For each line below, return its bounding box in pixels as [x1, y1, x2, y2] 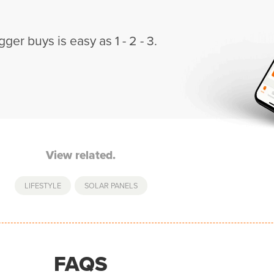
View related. [46, 146, 116, 164]
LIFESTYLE [24, 179, 61, 191]
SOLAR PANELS [84, 179, 138, 191]
